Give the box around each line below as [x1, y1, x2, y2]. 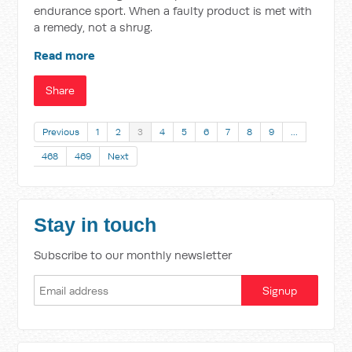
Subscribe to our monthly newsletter [34, 247, 233, 262]
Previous [42, 126, 80, 137]
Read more [34, 48, 96, 63]
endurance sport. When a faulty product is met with [34, 3, 313, 18]
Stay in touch [34, 214, 157, 236]
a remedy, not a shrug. [34, 20, 153, 35]
